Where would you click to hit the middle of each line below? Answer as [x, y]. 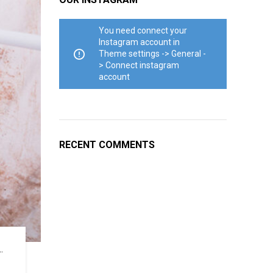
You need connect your [143, 30]
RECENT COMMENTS [107, 145]
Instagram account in [139, 42]
